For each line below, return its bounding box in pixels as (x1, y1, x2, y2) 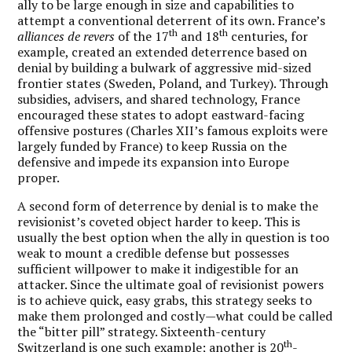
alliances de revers (17, 27, 115, 45)
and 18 (178, 27, 220, 45)
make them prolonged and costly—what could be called (17, 306, 333, 324)
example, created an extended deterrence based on (17, 42, 308, 60)
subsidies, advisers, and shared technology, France (17, 90, 301, 108)
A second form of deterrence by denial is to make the (17, 196, 319, 214)
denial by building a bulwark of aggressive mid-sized (17, 58, 312, 76)
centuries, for (228, 27, 309, 45)
